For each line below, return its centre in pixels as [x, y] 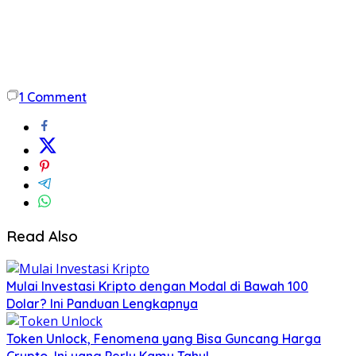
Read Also [42, 236]
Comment [57, 97]
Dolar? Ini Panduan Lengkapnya [102, 304]
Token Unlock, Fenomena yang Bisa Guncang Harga [164, 339]
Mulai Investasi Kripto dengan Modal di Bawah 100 [157, 286]
